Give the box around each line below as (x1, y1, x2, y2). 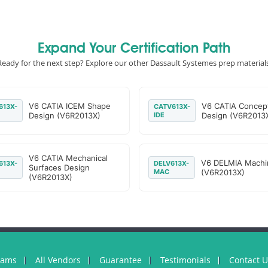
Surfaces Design (28, 163, 90, 172)
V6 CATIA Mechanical (28, 153, 108, 163)
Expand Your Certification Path (38, 42, 230, 56)
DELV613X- (153, 159, 189, 167)
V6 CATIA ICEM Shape (28, 101, 111, 111)
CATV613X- (153, 102, 190, 111)
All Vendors (35, 254, 81, 266)
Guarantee (99, 254, 142, 266)
